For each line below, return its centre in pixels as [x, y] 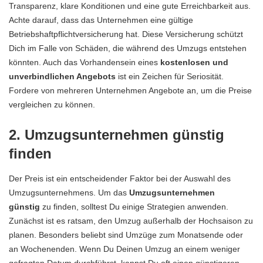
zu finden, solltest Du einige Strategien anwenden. [134, 207]
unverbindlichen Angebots [62, 76]
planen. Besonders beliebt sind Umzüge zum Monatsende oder [126, 235]
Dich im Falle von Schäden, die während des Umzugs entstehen [128, 48]
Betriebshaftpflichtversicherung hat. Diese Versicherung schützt [126, 34]
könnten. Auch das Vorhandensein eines [85, 62]
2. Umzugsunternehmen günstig [117, 134]
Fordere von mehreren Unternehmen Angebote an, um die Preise [130, 90]
